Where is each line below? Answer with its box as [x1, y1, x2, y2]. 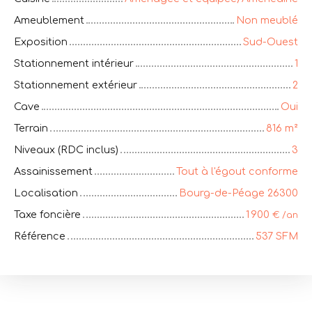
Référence [14, 230, 65, 242]
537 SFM [256, 230, 298, 242]
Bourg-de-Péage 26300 [179, 187, 298, 198]
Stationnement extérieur [14, 79, 137, 91]
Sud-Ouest [243, 36, 298, 47]
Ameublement [14, 14, 84, 26]
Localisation [14, 187, 78, 198]
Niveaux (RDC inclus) [14, 143, 118, 155]
